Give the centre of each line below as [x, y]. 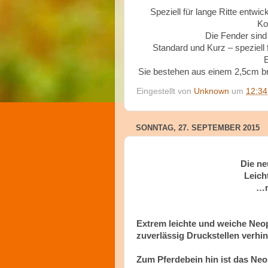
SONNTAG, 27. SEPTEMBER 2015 [198, 127]
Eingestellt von [165, 91]
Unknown [211, 91]
